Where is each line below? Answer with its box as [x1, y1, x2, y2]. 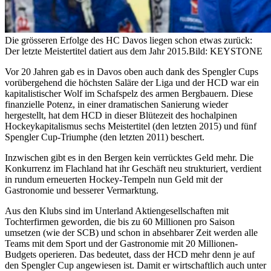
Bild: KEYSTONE [189, 45, 263, 56]
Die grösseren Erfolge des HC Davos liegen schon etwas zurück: [5, 34, 252, 45]
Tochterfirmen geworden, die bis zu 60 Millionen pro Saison [5, 216, 235, 227]
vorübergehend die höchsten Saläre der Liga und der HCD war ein [5, 77, 259, 88]
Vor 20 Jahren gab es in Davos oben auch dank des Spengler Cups [5, 66, 258, 77]
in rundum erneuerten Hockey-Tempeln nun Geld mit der [5, 174, 223, 184]
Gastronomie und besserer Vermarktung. [5, 184, 158, 195]
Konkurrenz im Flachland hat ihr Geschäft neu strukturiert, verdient [5, 163, 261, 174]
